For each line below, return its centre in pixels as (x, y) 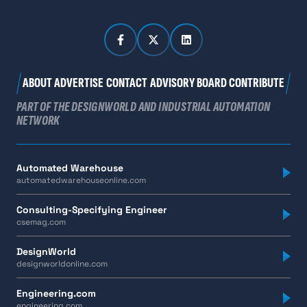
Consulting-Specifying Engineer (92, 209)
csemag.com (41, 222)
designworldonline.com (62, 263)
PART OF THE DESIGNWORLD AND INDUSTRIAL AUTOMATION (144, 107)
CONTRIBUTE (257, 83)
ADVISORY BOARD (188, 83)
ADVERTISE (79, 83)
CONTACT (126, 83)
